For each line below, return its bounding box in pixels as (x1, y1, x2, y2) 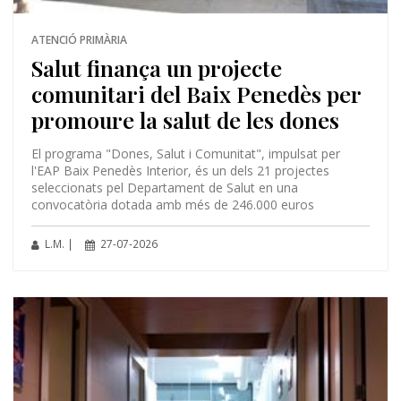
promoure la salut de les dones (30, 105, 339, 135)
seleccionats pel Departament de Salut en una (30, 179, 298, 197)
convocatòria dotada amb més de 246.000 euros (30, 196, 314, 214)
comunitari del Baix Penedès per (30, 79, 361, 109)
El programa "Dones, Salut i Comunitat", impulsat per (30, 145, 340, 163)
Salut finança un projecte (30, 53, 282, 83)
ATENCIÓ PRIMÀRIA (30, 32, 127, 48)
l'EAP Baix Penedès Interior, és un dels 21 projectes (30, 162, 329, 180)
